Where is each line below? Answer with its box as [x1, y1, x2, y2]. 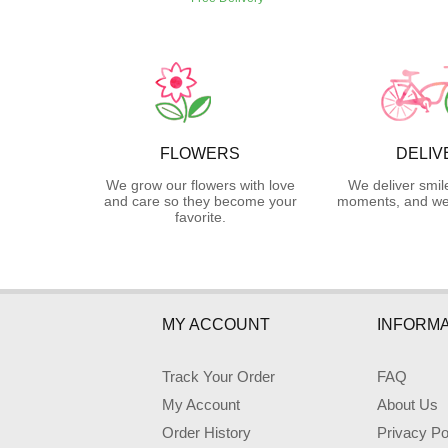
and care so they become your [103, 193, 297, 210]
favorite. [174, 209, 226, 226]
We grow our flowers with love [105, 177, 295, 194]
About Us [376, 396, 438, 414]
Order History [162, 424, 251, 442]
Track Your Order [162, 368, 275, 386]
